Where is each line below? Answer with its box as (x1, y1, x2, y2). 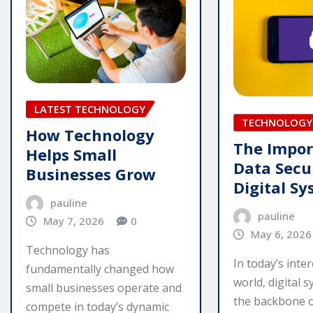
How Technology (26, 124, 154, 145)
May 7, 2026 (43, 213, 104, 228)
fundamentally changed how (26, 261, 174, 277)
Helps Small (26, 143, 117, 165)
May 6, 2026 (250, 226, 312, 241)
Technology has (26, 242, 110, 259)
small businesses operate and (26, 280, 182, 296)
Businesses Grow (26, 163, 156, 184)
